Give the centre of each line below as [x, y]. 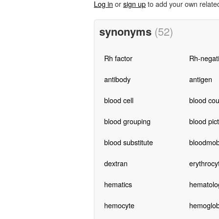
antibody [117, 79]
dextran [116, 163]
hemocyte [119, 205]
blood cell [119, 100]
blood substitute [128, 142]
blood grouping [127, 121]
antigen [200, 79]
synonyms [127, 31]
